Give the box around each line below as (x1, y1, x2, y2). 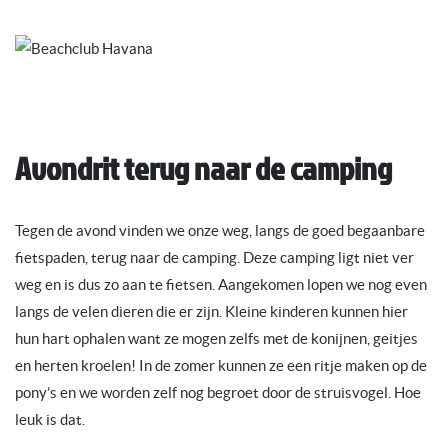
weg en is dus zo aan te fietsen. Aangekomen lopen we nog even (15, 275, 427, 293)
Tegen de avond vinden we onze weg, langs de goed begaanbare (15, 221, 425, 239)
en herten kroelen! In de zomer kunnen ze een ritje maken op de (15, 356, 427, 374)
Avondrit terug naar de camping (15, 144, 392, 191)
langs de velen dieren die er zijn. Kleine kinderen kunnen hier (15, 302, 408, 320)
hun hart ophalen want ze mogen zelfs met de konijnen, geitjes (15, 329, 418, 347)
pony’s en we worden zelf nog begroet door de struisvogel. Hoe (15, 383, 421, 401)
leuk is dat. (15, 410, 85, 428)
